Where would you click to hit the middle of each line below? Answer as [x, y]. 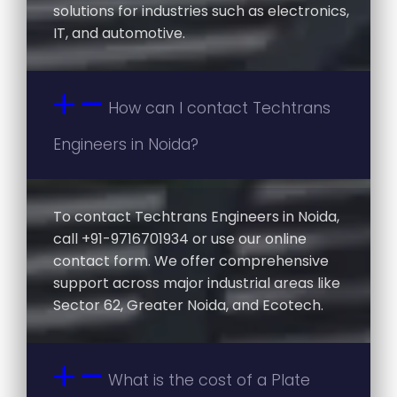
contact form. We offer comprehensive [191, 261]
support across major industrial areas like [197, 284]
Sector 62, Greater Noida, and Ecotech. [188, 306]
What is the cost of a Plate [209, 381]
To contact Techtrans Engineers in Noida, [196, 217]
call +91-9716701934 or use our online [180, 239]
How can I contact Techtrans [219, 109]
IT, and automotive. [119, 34]
